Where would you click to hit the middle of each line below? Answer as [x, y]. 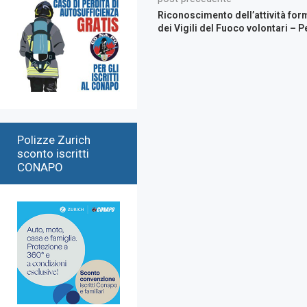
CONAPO [40, 167]
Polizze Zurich [54, 139]
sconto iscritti [53, 153]
